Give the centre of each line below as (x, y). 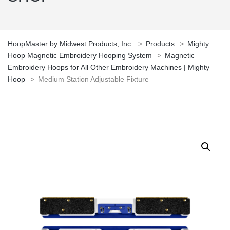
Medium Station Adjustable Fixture (93, 79)
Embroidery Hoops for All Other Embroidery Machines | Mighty (109, 67)
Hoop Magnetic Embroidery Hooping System (80, 55)
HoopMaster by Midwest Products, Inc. (70, 44)
